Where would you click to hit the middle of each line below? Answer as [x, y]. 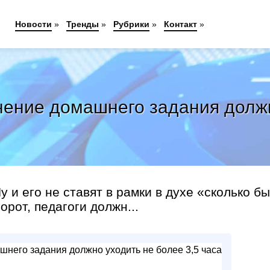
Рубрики [131, 24]
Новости [33, 24]
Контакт [180, 24]
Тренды [82, 24]
